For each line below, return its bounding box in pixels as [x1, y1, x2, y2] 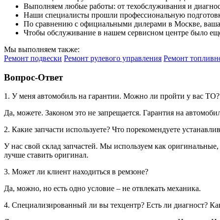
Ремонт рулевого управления [64, 54, 162, 62]
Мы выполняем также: [4, 45, 80, 54]
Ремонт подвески [4, 54, 62, 62]
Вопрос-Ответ [4, 72, 63, 82]
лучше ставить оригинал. [4, 151, 88, 160]
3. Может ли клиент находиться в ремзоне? [4, 167, 148, 176]
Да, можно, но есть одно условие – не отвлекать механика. [4, 184, 201, 193]
